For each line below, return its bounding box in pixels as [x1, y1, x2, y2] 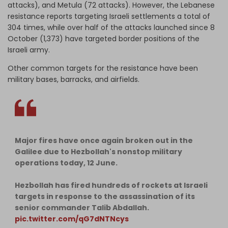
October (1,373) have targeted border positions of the [8, 33, 199, 44]
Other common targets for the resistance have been [8, 63, 198, 73]
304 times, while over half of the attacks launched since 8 [8, 22, 215, 33]
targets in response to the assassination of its [15, 191, 195, 202]
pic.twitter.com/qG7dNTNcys [15, 213, 129, 224]
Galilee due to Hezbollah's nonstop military [15, 146, 182, 157]
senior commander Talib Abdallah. [15, 202, 149, 213]
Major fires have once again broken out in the [15, 135, 193, 146]
